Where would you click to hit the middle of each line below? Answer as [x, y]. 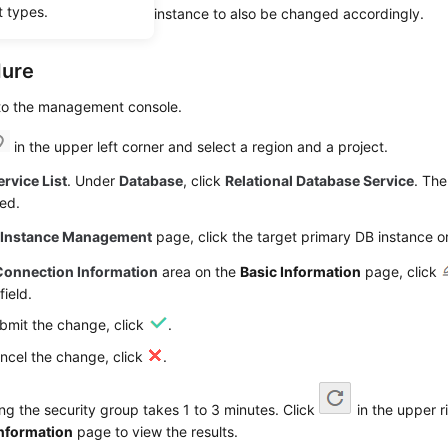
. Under [93, 180]
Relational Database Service [320, 180]
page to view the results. [156, 431]
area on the [199, 271]
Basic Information [301, 271]
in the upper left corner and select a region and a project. [199, 146]
